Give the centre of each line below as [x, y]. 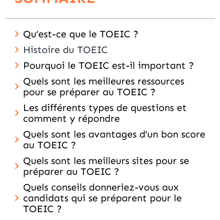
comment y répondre [71, 118]
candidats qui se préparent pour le [102, 198]
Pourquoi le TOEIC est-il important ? [109, 65]
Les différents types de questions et [105, 108]
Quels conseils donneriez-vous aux [101, 187]
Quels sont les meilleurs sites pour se [106, 161]
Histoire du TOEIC [65, 50]
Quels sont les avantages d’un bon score [114, 134]
